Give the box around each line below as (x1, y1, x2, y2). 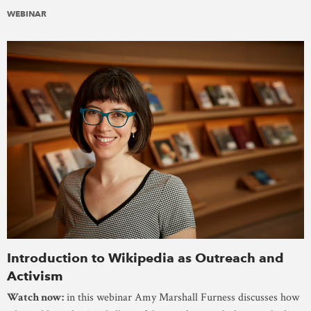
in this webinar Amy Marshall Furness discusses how (64, 289, 299, 305)
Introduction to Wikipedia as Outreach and (7, 249, 284, 266)
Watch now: (7, 289, 64, 305)
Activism (7, 267, 63, 284)
